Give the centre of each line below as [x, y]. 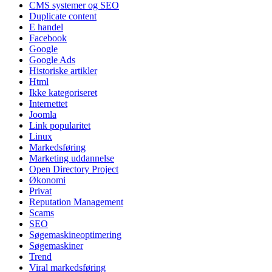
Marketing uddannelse [72, 158]
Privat [40, 191]
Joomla [43, 114]
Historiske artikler [63, 70]
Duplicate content [63, 16]
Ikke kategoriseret [63, 92]
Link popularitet [60, 125]
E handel [46, 27]
